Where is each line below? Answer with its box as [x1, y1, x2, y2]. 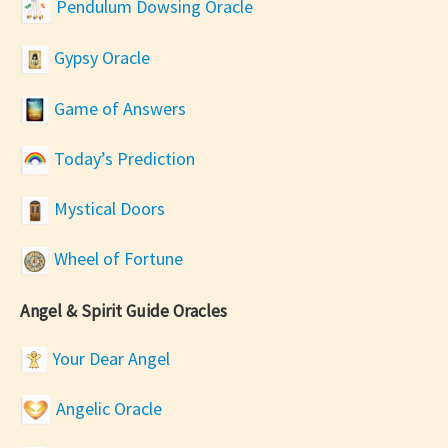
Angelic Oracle [52, 396, 162, 420]
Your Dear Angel [48, 346, 170, 370]
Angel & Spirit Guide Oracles [20, 300, 227, 322]
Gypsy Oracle [50, 46, 150, 70]
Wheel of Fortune [50, 247, 183, 271]
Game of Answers [50, 96, 186, 120]
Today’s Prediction [50, 146, 195, 170]
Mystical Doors [50, 197, 165, 221]
